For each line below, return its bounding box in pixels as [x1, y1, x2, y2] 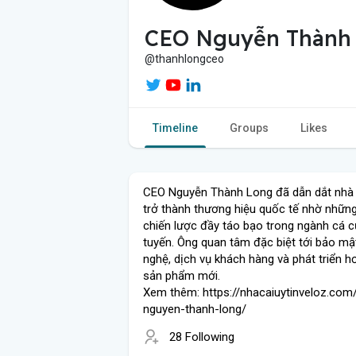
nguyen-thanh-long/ [143, 301, 246, 316]
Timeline [153, 121, 198, 134]
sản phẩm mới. [143, 268, 220, 283]
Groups [230, 121, 269, 134]
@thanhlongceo [145, 52, 224, 65]
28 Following [169, 329, 234, 344]
